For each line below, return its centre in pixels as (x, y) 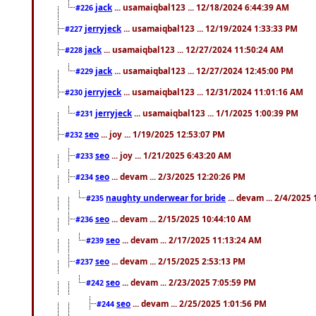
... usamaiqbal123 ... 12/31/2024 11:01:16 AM (212, 91)
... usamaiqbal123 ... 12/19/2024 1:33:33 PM (209, 28)
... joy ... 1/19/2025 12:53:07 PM (162, 134)
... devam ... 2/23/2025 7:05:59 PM (188, 282)
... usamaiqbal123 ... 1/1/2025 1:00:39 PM (215, 113)
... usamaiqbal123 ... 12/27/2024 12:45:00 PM (203, 70)
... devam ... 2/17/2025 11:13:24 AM (191, 239)
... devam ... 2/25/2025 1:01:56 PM (199, 303)
